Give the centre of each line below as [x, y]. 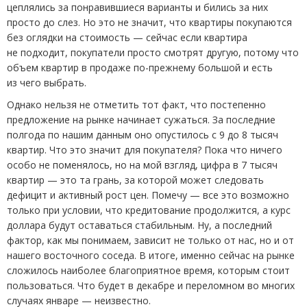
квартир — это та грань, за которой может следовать [135, 180]
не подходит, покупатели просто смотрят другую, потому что [153, 52]
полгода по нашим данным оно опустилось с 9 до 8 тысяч [143, 134]
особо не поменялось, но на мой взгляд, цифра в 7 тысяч [142, 164]
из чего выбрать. [47, 82]
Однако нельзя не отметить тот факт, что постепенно [136, 104]
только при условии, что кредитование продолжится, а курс [149, 210]
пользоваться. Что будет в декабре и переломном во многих [151, 285]
